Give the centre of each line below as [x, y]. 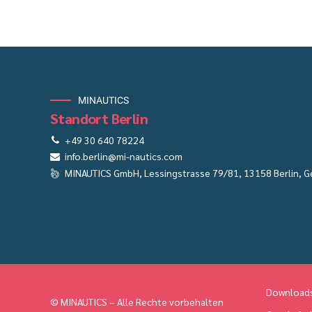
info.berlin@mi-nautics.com [124, 156]
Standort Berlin [99, 118]
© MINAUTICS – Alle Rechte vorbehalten [137, 301]
